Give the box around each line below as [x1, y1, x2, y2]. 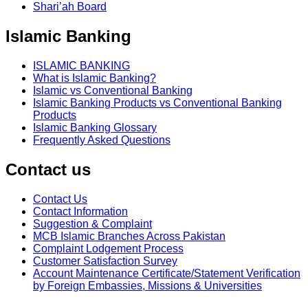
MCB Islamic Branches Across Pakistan [33, 230, 225, 242]
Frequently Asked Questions [33, 133, 170, 146]
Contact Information [33, 205, 128, 217]
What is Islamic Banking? [33, 71, 156, 84]
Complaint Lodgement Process [33, 242, 184, 254]
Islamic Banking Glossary [33, 121, 157, 133]
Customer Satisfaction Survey [33, 254, 177, 267]
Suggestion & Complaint [33, 217, 152, 230]
